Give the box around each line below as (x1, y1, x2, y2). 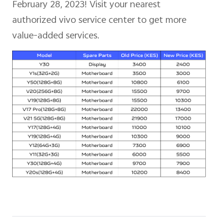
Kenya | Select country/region (68, 25, 163, 33)
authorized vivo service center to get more (12, 14, 186, 24)
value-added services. (12, 29, 99, 40)
